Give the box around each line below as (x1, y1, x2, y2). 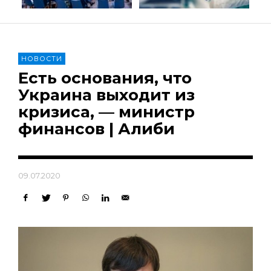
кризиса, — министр (18, 102, 195, 122)
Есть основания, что (18, 68, 192, 88)
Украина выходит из (18, 85, 195, 105)
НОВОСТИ (21, 54, 62, 63)
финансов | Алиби (18, 119, 175, 139)
